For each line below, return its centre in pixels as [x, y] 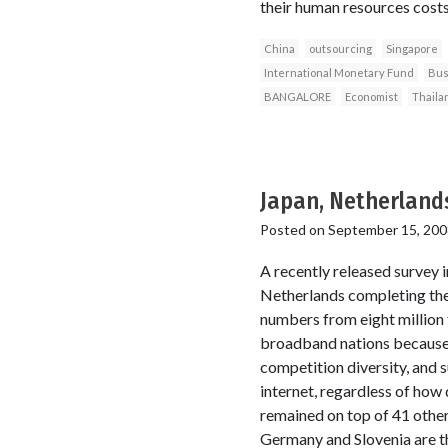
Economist [371, 96]
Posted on [293, 229]
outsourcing [340, 48]
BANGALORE [297, 96]
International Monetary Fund [338, 72]
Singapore [411, 48]
